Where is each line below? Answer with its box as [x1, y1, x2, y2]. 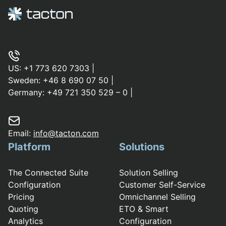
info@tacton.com [33, 128, 99, 139]
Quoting [8, 204, 38, 214]
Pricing [8, 192, 34, 202]
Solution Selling [119, 167, 178, 178]
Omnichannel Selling [119, 192, 196, 202]
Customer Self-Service [119, 180, 205, 190]
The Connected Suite [8, 167, 88, 178]
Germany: [8, 87, 47, 98]
